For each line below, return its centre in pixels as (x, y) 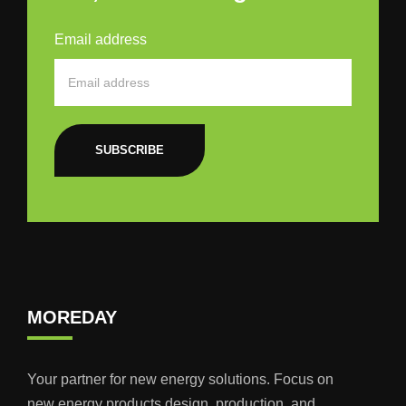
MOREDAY (72, 317)
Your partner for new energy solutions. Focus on (180, 379)
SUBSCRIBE (130, 150)
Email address (101, 39)
